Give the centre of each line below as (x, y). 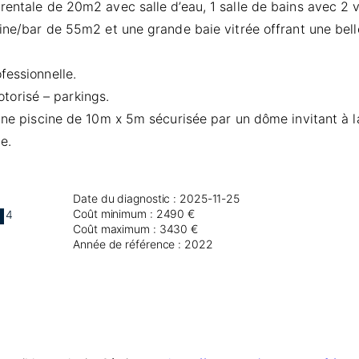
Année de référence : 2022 (143, 244)
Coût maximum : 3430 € (136, 229)
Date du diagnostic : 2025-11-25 (157, 199)
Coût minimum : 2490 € (134, 214)
